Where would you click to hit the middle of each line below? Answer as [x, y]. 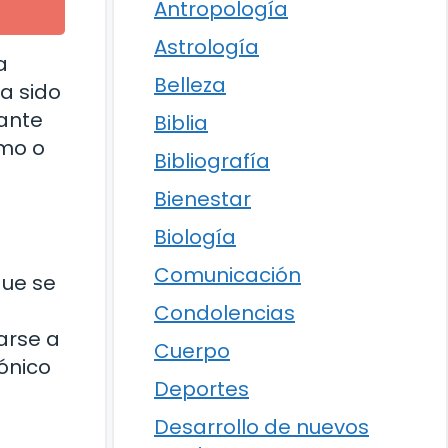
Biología [195, 236]
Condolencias [224, 312]
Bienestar [202, 198]
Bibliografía [212, 160]
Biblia [181, 122]
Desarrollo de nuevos [261, 426]
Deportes [201, 388]
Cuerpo [192, 350]
